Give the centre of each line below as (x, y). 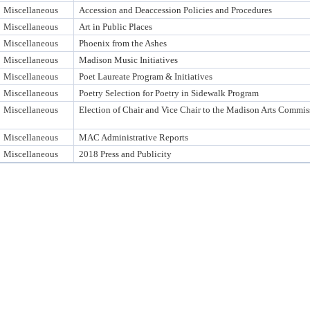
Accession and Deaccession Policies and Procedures (175, 10)
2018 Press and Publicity (125, 154)
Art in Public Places (116, 27)
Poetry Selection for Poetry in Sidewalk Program (169, 93)
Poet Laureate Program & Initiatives (146, 76)
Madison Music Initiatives (128, 60)
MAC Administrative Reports (134, 137)
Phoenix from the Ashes (123, 43)
